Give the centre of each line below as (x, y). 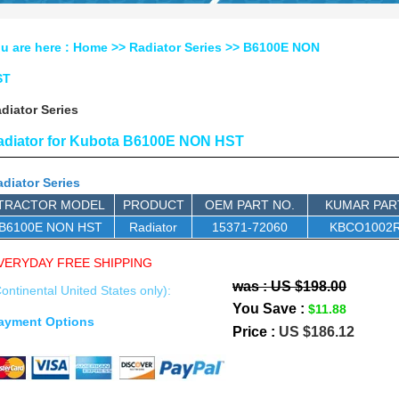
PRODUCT (153, 205)
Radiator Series (175, 47)
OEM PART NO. (250, 205)
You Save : (270, 309)
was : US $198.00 (289, 286)
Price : (256, 332)
